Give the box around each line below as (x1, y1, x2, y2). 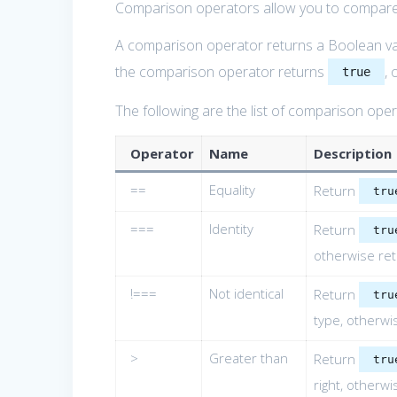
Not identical (208, 284, 284, 303)
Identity (208, 220, 253, 238)
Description (313, 144, 392, 163)
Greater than (208, 349, 288, 368)
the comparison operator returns (115, 62, 329, 82)
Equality (208, 181, 255, 199)
